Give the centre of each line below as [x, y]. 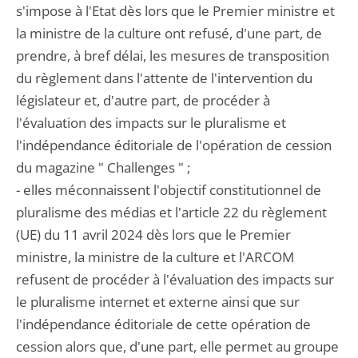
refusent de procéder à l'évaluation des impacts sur [175, 279]
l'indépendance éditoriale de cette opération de [163, 324]
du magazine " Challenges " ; [103, 167]
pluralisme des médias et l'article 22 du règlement [171, 212]
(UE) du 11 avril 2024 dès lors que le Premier [153, 235]
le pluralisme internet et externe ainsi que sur [158, 302]
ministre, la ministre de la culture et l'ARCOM [155, 257]
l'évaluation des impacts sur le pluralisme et [151, 123]
